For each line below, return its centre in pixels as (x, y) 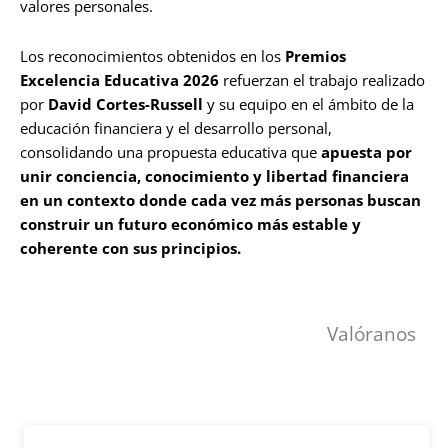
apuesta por (364, 152)
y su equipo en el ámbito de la (308, 104)
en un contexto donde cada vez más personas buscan (220, 200)
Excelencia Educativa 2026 (119, 80)
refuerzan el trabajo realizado (322, 80)
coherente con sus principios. (130, 248)
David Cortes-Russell (125, 104)
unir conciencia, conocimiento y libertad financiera (214, 176)
